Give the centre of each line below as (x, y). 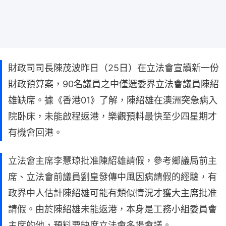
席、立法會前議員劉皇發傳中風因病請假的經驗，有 (112, 177)
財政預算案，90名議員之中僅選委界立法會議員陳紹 (114, 84)
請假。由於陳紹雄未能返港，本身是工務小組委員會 (112, 209)
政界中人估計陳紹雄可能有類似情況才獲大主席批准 (112, 193)
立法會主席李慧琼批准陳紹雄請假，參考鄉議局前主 (112, 160)
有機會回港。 (35, 132)
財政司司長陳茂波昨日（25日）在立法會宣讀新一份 (114, 68)
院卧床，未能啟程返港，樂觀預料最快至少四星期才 (112, 116)
